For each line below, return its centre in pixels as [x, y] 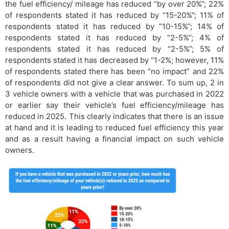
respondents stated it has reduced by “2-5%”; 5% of [114, 49]
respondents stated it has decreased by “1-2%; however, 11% [114, 60]
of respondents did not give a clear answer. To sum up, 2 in [114, 82]
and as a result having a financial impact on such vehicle [114, 139]
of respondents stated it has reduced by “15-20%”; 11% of [114, 15]
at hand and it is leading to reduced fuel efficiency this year [114, 127]
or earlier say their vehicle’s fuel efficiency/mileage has [114, 105]
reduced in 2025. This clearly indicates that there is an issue [114, 116]
